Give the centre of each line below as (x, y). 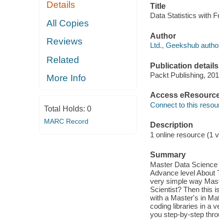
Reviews (65, 42)
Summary (168, 155)
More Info (66, 78)
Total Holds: (65, 109)
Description (171, 125)
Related (63, 60)
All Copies (68, 23)
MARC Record (66, 121)
